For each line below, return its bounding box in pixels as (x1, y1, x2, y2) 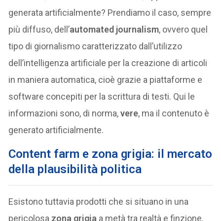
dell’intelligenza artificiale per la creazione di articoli (8, 57, 208, 68)
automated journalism (70, 24, 159, 35)
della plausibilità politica (8, 162, 142, 176)
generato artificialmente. (8, 124, 104, 135)
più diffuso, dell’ (8, 24, 70, 35)
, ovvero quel (159, 24, 208, 35)
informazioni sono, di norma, (8, 108, 121, 118)
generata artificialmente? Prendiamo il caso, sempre (8, 7, 212, 18)
